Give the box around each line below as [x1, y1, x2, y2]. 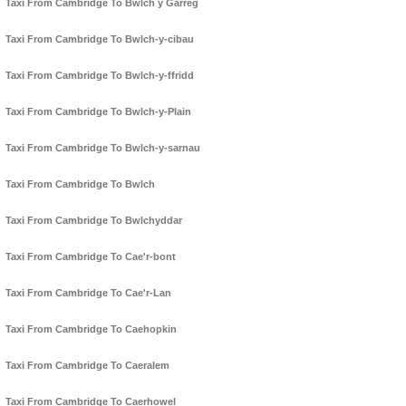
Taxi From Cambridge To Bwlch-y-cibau [5, 34, 194, 45]
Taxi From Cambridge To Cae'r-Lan [5, 287, 171, 299]
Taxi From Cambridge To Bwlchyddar [5, 215, 182, 227]
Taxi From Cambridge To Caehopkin [5, 324, 177, 335]
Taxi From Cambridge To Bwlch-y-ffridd [5, 70, 194, 82]
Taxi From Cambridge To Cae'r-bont [5, 251, 176, 263]
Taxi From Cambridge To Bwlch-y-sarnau [5, 142, 200, 154]
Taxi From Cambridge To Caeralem [5, 360, 169, 372]
